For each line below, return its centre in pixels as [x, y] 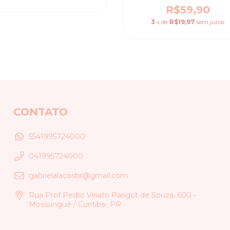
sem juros [210, 22]
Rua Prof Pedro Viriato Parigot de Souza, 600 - [112, 195]
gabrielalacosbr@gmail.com [78, 175]
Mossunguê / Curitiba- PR [75, 204]
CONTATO [41, 112]
